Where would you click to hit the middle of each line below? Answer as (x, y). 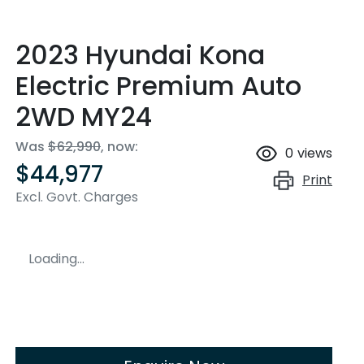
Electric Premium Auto (158, 86)
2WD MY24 (84, 117)
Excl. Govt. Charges (77, 197)
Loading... (56, 259)
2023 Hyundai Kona (140, 55)
